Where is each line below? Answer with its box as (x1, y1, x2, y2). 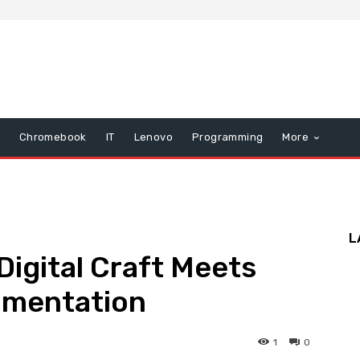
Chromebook (18, 131, 87, 144)
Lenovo (133, 131, 174, 144)
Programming (192, 131, 264, 144)
